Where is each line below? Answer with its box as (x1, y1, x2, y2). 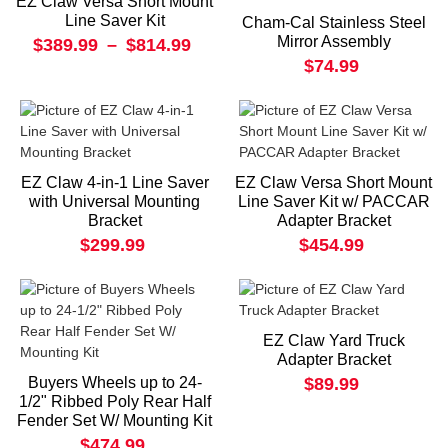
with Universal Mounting (29, 193, 200, 211)
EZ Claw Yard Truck (262, 332, 405, 350)
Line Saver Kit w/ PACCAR (237, 193, 430, 211)
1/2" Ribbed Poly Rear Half (18, 393, 211, 411)
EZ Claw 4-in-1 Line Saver (20, 174, 209, 192)
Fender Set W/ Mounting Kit (17, 412, 212, 430)
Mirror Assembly (276, 33, 391, 51)
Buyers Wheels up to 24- (27, 374, 202, 392)
